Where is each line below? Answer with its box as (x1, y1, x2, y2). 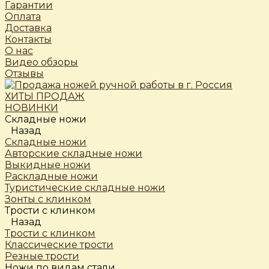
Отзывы (5, 68, 44, 79)
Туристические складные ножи (5, 182, 165, 193)
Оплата (5, 11, 41, 22)
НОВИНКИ (5, 102, 58, 113)
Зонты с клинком (5, 193, 91, 205)
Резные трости (5, 250, 79, 262)
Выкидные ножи (5, 159, 91, 171)
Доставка (5, 22, 52, 34)
